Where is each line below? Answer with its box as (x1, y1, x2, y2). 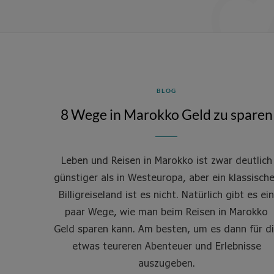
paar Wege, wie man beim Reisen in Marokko (65, 206, 268, 217)
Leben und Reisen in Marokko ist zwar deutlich (61, 154, 272, 166)
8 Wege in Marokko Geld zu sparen (60, 106, 273, 123)
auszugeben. (138, 257, 195, 268)
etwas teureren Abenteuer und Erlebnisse (72, 240, 261, 251)
